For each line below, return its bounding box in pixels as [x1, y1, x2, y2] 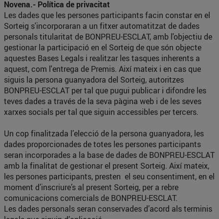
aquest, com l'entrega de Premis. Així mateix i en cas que [4, 64, 201, 74]
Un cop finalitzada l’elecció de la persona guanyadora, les [4, 128, 204, 139]
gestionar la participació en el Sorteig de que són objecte [4, 42, 201, 53]
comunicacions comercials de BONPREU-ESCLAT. [4, 193, 179, 203]
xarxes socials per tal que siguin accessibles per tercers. [4, 107, 198, 117]
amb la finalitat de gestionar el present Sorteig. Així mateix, [4, 160, 209, 171]
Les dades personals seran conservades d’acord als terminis [4, 203, 212, 214]
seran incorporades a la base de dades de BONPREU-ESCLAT [4, 150, 215, 160]
